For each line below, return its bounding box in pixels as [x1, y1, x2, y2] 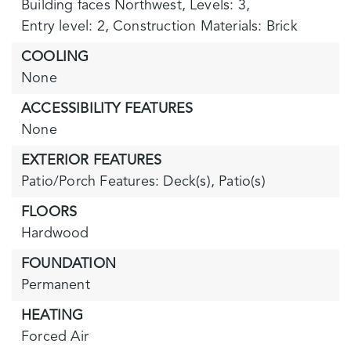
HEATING [21, 309, 84, 323]
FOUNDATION [21, 257, 116, 271]
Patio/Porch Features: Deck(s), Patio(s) [21, 175, 266, 189]
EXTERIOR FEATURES [21, 154, 162, 168]
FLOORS [21, 205, 78, 219]
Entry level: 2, [21, 20, 109, 34]
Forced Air [21, 330, 89, 344]
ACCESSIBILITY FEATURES [21, 102, 194, 116]
